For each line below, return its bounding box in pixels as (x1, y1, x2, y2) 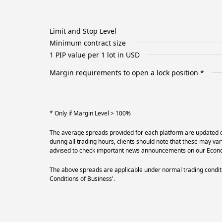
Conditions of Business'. (50, 174, 115, 183)
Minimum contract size (50, 38, 126, 48)
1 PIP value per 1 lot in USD (50, 50, 140, 59)
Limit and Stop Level (50, 26, 116, 36)
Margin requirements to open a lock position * (50, 67, 204, 77)
